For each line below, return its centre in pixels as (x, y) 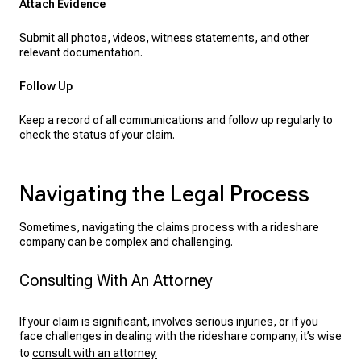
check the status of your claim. (97, 135)
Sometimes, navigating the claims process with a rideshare (169, 227)
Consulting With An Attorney (116, 280)
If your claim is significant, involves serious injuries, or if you (169, 322)
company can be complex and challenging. (126, 242)
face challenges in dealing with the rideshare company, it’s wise (180, 336)
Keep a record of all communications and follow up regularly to (176, 120)
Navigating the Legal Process (164, 194)
